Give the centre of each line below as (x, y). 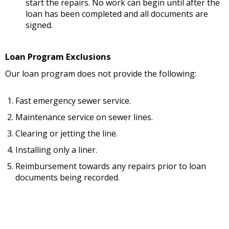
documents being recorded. (67, 177)
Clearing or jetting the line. (66, 133)
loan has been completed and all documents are (117, 14)
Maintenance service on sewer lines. (84, 117)
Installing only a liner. (56, 150)
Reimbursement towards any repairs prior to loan (111, 166)
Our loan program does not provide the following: (101, 73)
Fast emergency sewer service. (73, 100)
